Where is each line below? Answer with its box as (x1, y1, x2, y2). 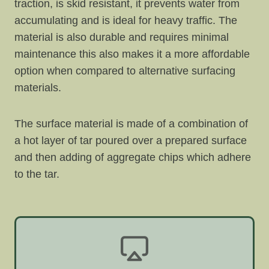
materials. (14, 81, 61, 94)
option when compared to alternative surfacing (14, 64, 235, 77)
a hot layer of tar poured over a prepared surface (14, 134, 247, 147)
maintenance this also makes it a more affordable (14, 47, 250, 60)
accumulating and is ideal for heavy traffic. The (14, 14, 237, 26)
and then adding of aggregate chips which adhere (14, 151, 251, 163)
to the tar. (14, 168, 62, 180)
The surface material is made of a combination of (14, 117, 248, 130)
